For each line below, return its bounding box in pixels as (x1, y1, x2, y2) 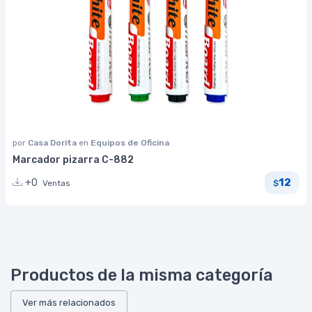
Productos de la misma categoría (10, 265, 273, 285)
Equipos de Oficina (91, 137, 169, 148)
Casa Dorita (28, 137, 79, 148)
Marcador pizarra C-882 (13, 153, 134, 166)
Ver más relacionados (22, 297, 116, 308)
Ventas (42, 178, 70, 188)
